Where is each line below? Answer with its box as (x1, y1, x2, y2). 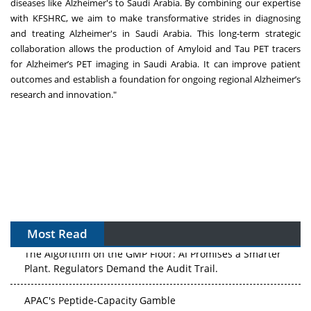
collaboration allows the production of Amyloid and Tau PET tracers (10, 42, 301, 56)
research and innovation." (10, 88, 117, 101)
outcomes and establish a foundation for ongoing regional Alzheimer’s (10, 73, 301, 86)
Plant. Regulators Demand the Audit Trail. (24, 260, 218, 274)
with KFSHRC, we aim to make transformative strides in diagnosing (10, 12, 301, 25)
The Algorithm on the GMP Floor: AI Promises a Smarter (24, 246, 281, 260)
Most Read (27, 226, 87, 242)
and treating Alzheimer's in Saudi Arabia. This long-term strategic (10, 27, 301, 40)
